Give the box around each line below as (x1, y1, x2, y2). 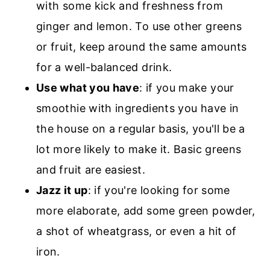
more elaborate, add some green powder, (36, 204, 256, 217)
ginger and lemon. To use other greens (36, 19, 242, 33)
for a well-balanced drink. (36, 60, 172, 74)
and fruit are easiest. (36, 163, 145, 176)
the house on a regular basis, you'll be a (36, 122, 245, 135)
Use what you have (36, 81, 140, 94)
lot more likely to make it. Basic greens (36, 142, 242, 155)
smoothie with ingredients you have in (36, 101, 239, 115)
